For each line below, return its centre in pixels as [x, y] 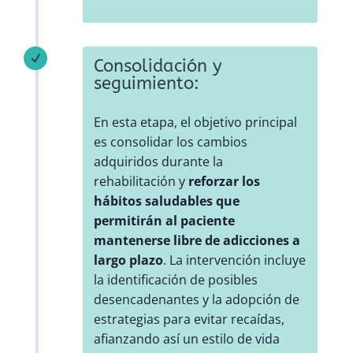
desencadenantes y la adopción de [196, 300]
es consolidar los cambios [170, 142]
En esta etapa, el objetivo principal [195, 123]
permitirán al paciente [164, 221]
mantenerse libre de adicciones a [197, 241]
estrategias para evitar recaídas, [189, 320]
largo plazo [128, 260]
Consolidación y [158, 67]
